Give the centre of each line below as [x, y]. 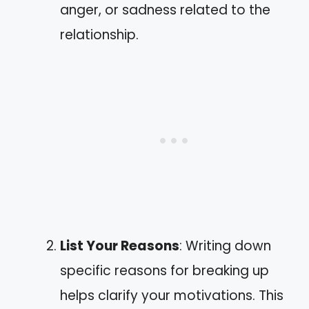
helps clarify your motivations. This [172, 295]
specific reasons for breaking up [165, 270]
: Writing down [225, 246]
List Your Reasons [120, 246]
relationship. [99, 34]
